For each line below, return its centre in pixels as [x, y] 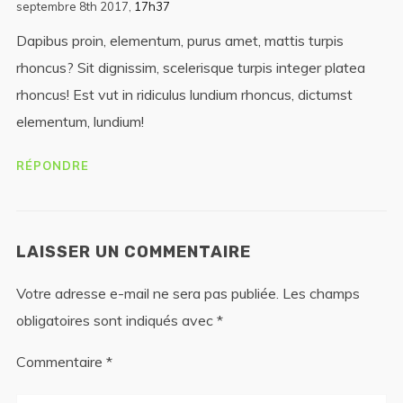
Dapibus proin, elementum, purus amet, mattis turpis [179, 40]
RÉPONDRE [52, 166]
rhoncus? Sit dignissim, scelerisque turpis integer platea [190, 67]
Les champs [321, 293]
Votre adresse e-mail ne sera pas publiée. [147, 293]
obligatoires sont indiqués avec [116, 320]
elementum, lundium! [80, 121]
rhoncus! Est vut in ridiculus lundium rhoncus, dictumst [184, 94]
